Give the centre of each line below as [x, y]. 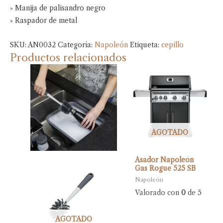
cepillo [172, 45]
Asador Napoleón [164, 160]
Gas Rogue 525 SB [165, 169]
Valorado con [158, 193]
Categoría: [76, 45]
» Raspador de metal [44, 21]
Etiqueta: [146, 45]
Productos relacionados [68, 58]
